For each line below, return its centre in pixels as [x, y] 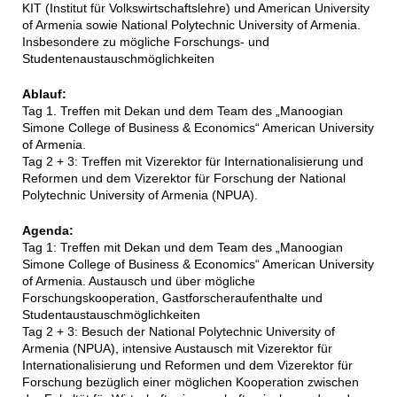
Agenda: [47, 231]
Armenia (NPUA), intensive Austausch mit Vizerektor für [177, 349]
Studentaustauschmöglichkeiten [113, 315]
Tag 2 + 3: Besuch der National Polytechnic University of [178, 332]
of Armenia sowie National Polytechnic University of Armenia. [191, 25]
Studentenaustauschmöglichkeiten [118, 59]
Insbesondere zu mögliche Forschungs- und [145, 42]
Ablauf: [44, 94]
